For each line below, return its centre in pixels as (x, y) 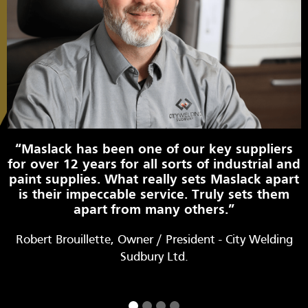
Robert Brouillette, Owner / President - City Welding (154, 241)
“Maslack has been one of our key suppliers (154, 150)
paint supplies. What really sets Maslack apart (154, 180)
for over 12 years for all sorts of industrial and (154, 165)
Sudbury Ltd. (154, 258)
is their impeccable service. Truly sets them (154, 196)
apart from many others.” (154, 211)
